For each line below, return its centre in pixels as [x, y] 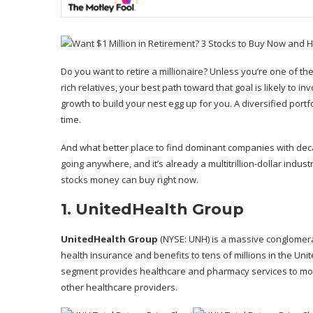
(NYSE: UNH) [185, 239]
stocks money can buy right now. [130, 180]
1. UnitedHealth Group [152, 210]
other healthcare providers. [119, 287]
